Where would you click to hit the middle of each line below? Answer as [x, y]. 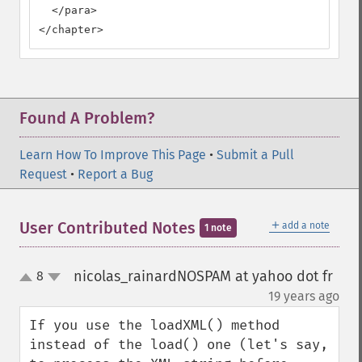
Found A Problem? [87, 118]
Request [43, 174]
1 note [218, 228]
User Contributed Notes [109, 228]
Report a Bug [115, 174]
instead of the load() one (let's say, [179, 345]
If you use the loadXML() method [154, 325]
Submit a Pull [255, 155]
